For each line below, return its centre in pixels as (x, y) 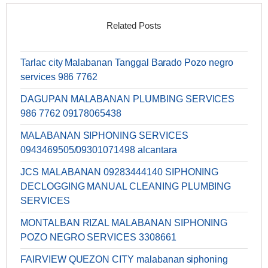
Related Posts (134, 26)
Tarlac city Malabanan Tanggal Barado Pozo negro (127, 63)
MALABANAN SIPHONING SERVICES (104, 136)
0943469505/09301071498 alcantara (99, 150)
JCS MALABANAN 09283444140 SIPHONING (120, 172)
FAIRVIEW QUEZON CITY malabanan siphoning (124, 260)
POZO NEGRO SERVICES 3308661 (98, 237)
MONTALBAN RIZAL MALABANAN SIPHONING (124, 223)
